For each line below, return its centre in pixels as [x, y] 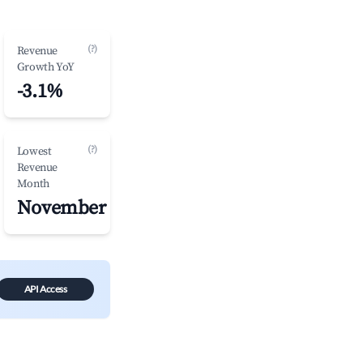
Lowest [34, 152]
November [61, 208]
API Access [45, 289]
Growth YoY [45, 67]
